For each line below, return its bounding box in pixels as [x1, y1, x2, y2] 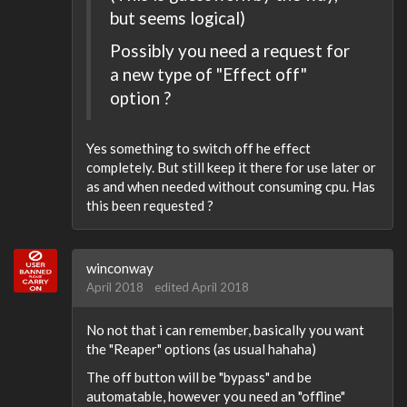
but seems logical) [110, 6, 245, 28]
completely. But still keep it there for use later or [86, 158, 376, 175]
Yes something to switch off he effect [86, 139, 311, 156]
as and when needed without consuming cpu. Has [86, 177, 375, 194]
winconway [86, 259, 154, 276]
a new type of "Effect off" [110, 64, 307, 84]
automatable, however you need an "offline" [86, 388, 345, 404]
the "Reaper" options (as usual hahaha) [86, 340, 316, 357]
